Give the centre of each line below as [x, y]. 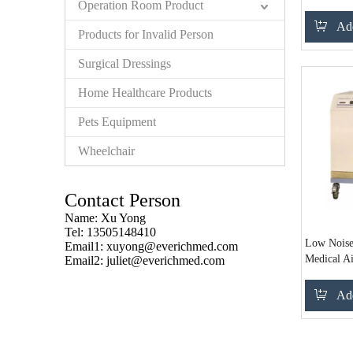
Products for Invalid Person [146, 34]
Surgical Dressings [124, 63]
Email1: [85, 246]
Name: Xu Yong [105, 218]
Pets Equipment [117, 122]
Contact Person [123, 200]
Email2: [85, 260]
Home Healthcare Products [145, 93]
